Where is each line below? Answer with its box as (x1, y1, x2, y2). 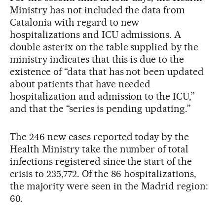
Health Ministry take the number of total (10, 143, 189, 155)
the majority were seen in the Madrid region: (10, 180, 209, 192)
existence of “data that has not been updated (10, 66, 204, 78)
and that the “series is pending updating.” (10, 103, 191, 115)
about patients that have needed (10, 78, 151, 90)
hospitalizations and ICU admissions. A (10, 29, 182, 41)
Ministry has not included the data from (10, 4, 185, 16)
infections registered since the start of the (10, 155, 192, 168)
